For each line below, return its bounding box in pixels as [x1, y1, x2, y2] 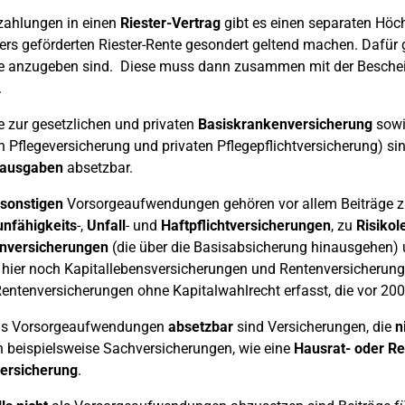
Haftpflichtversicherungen [160, 217, 331, 234]
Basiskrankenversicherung [197, 116, 372, 133]
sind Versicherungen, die [232, 318, 395, 335]
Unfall [86, 217, 126, 234]
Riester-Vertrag [119, 14, 221, 32]
